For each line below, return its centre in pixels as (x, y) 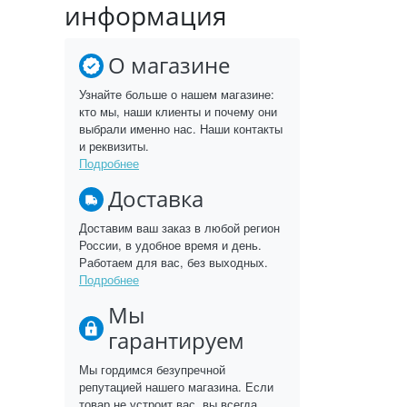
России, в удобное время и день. (170, 245)
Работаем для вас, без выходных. (174, 262)
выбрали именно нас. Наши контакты (181, 129)
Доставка (156, 199)
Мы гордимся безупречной (152, 369)
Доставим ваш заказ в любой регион (179, 228)
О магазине (169, 65)
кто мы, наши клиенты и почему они (178, 111)
